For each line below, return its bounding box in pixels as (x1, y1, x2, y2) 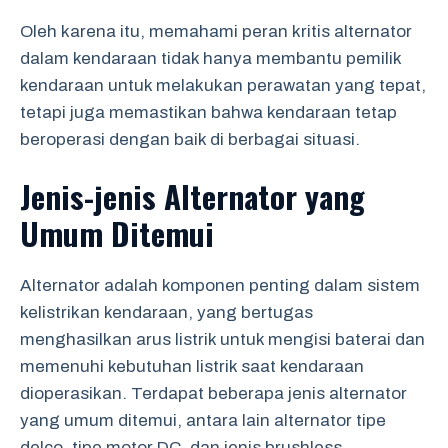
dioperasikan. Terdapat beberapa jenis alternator (20, 384, 407, 403)
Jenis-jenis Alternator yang (20, 173, 365, 219)
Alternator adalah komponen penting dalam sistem (20, 276, 420, 295)
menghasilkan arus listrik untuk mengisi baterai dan (20, 330, 425, 349)
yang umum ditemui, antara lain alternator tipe (20, 411, 386, 430)
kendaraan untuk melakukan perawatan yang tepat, (20, 75, 426, 95)
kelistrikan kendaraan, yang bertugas (20, 303, 313, 322)
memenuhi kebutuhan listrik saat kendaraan (20, 357, 364, 376)
